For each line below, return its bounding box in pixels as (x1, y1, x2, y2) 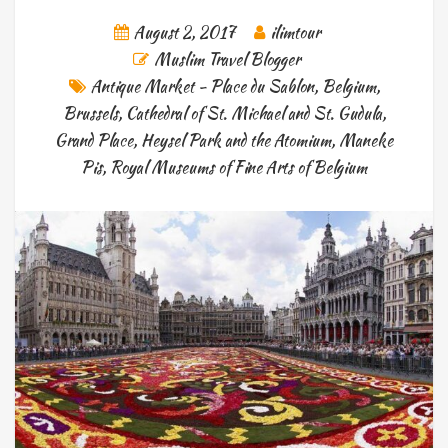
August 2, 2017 (133, 20, 235, 44)
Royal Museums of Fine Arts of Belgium (110, 155, 367, 179)
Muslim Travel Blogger (154, 47, 300, 71)
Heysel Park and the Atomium (141, 128, 331, 152)
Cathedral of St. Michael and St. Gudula (125, 101, 382, 125)
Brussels (62, 101, 118, 125)
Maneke (339, 128, 393, 152)
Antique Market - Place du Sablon (90, 74, 314, 98)
